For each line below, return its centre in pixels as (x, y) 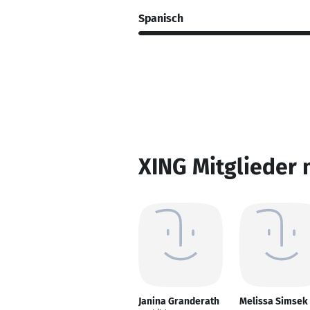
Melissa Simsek (274, 301)
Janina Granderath (179, 301)
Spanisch (161, 18)
